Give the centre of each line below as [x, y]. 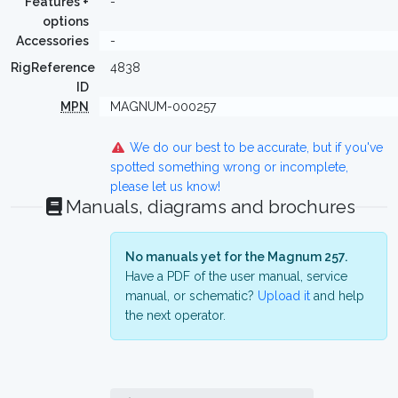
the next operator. [175, 315]
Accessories [52, 41]
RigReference [53, 68]
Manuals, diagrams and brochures [210, 207]
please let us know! [165, 187]
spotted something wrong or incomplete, [229, 167]
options [66, 21]
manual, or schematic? [191, 296]
